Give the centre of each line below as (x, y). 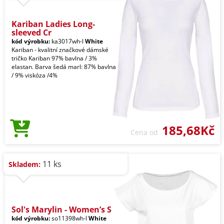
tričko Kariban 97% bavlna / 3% (54, 58)
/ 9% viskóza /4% (34, 75)
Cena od (146, 132)
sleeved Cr (31, 32)
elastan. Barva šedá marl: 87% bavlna (64, 66)
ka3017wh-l (67, 41)
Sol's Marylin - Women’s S (61, 209)
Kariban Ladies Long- (53, 24)
